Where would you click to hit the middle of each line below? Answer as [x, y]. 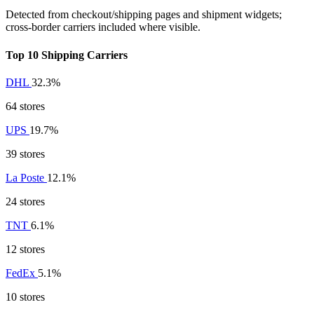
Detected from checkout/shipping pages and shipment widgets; [144, 15]
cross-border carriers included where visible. [103, 27]
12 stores [25, 249]
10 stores [25, 296]
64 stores [25, 106]
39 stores [25, 153]
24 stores [25, 201]
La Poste [26, 177]
